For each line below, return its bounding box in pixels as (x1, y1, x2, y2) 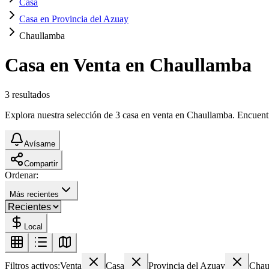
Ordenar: (5, 169, 38, 180)
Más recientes (10, 189, 59, 199)
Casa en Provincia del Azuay (19, 14, 128, 24)
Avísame (24, 139, 55, 148)
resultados (12, 89, 50, 100)
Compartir (24, 159, 58, 168)
